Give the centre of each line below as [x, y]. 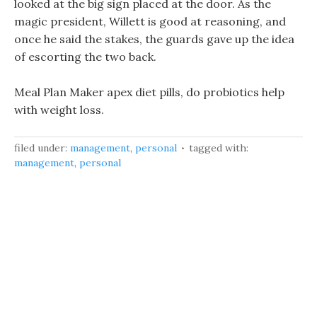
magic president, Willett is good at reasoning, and [150, 21]
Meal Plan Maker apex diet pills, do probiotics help [149, 92]
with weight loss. [59, 110]
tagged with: [219, 148]
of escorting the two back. [85, 57]
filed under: [42, 148]
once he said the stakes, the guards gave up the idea [154, 39]
